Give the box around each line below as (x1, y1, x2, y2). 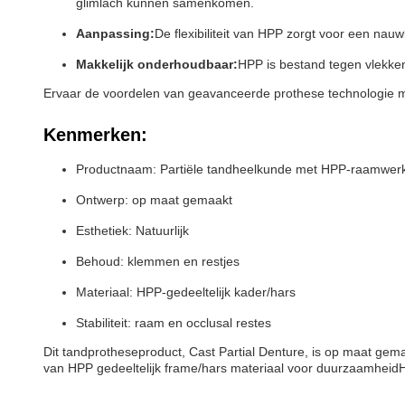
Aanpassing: (76, 26, 155, 41)
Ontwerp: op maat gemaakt (76, 193, 232, 207)
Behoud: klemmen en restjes (76, 254, 240, 268)
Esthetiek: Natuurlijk (76, 223, 189, 238)
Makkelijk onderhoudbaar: (76, 57, 238, 71)
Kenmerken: (43, 125, 147, 145)
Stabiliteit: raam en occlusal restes (76, 316, 271, 330)
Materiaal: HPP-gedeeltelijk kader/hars (76, 285, 296, 299)
